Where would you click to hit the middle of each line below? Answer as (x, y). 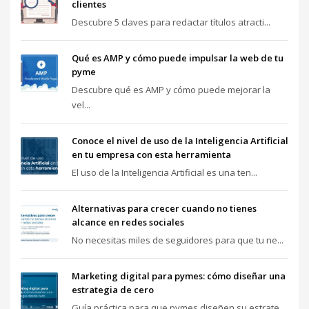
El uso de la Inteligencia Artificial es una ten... (165, 172)
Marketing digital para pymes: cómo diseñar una (179, 276)
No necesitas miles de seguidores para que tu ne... (178, 240)
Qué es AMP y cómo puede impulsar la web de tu (178, 58)
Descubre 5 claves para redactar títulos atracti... (171, 22)
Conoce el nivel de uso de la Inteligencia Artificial (180, 141)
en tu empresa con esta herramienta (151, 154)
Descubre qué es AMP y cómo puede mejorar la (171, 90)
